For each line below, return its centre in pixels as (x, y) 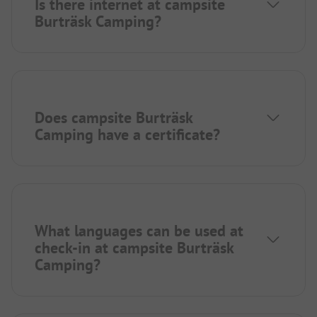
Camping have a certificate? (127, 135)
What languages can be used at (139, 231)
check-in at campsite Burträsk (134, 248)
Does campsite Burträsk (114, 118)
